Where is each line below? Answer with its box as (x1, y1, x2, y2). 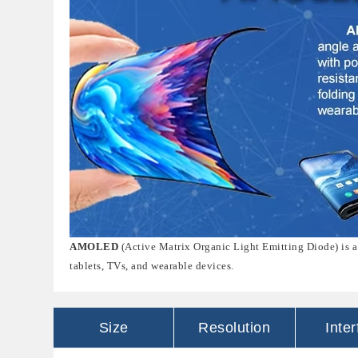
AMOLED (70, 241, 119, 253)
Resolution (198, 320, 271, 336)
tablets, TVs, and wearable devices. (70, 260, 234, 272)
